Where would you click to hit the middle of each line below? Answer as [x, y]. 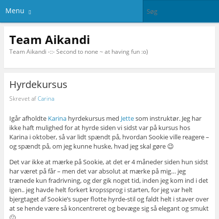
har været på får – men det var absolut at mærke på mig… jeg [97, 171]
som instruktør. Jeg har [167, 119]
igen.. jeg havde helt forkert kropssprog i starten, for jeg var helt [101, 190]
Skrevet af [23, 98]
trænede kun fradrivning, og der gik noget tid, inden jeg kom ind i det [109, 181]
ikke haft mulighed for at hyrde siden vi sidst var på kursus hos [99, 128]
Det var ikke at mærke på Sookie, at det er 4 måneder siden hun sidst [109, 162]
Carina [46, 98]
